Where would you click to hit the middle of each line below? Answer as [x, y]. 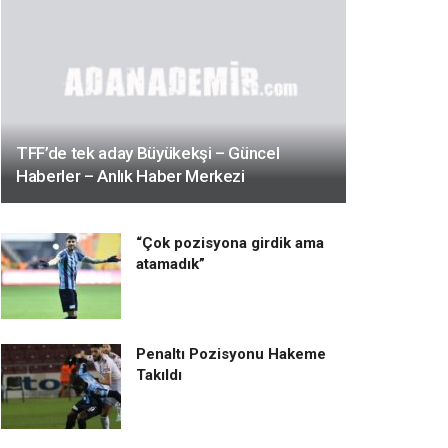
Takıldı [159, 374]
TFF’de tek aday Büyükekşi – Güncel [148, 152]
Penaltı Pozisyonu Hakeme [231, 353]
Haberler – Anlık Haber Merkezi [130, 175]
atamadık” [170, 263]
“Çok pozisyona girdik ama [230, 242]
